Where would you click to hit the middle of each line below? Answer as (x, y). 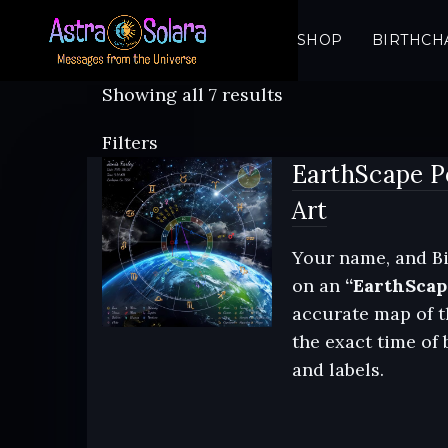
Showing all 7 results (192, 94)
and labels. (337, 369)
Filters (130, 142)
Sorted (311, 93)
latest (306, 149)
